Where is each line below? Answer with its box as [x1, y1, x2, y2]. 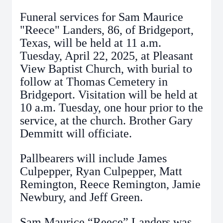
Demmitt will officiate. [20, 127, 132, 140]
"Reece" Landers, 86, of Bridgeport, [20, 23, 194, 36]
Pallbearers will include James [20, 152, 167, 165]
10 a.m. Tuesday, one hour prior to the [20, 101, 203, 114]
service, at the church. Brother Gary [20, 114, 193, 127]
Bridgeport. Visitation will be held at [20, 88, 198, 101]
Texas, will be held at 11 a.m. [20, 36, 161, 49]
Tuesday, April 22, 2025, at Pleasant [20, 49, 193, 62]
